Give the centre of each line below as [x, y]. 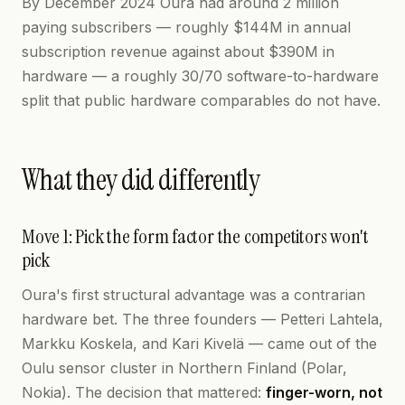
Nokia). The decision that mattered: [144, 392]
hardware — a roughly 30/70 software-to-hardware [200, 76]
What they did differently [141, 180]
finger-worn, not [324, 392]
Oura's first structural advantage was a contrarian [193, 295]
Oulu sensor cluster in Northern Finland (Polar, [184, 368]
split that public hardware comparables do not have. [201, 100]
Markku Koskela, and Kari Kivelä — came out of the [199, 344]
